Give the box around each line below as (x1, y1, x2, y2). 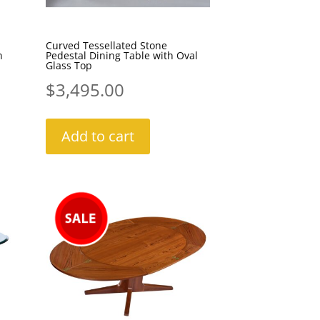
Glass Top (45, 58, 92, 72)
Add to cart (61, 126, 134, 146)
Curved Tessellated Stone (45, 38, 167, 52)
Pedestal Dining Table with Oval (45, 48, 198, 62)
